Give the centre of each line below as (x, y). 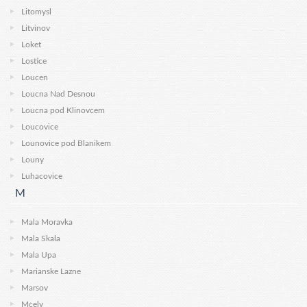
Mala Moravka (47, 222)
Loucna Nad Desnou (58, 94)
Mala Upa (39, 255)
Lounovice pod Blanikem (66, 143)
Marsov (35, 288)
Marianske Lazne (51, 271)
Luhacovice (42, 176)
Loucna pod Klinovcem (63, 110)
